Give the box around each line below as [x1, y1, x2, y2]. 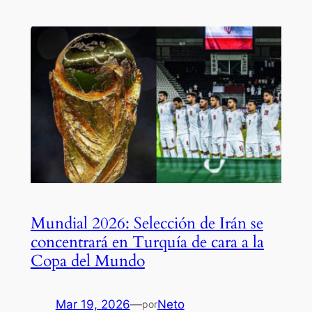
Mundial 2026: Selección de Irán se [30, 212, 263, 235]
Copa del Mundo [30, 250, 145, 272]
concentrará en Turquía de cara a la [30, 231, 264, 253]
